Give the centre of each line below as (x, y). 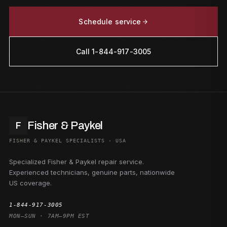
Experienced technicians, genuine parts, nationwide (92, 172)
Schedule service (110, 22)
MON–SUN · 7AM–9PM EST (49, 216)
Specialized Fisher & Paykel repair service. (77, 162)
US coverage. (30, 183)
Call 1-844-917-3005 (113, 51)
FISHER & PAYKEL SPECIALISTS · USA (68, 141)
